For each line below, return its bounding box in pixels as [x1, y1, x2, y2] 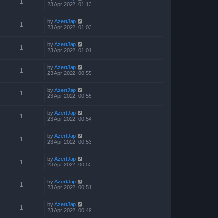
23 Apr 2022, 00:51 [47, 184, 91, 190]
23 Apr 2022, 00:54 [47, 115, 91, 122]
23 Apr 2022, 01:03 [47, 24, 91, 30]
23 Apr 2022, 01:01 [47, 47, 91, 53]
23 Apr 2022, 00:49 [47, 207, 91, 213]
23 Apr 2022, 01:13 [47, 1, 91, 7]
